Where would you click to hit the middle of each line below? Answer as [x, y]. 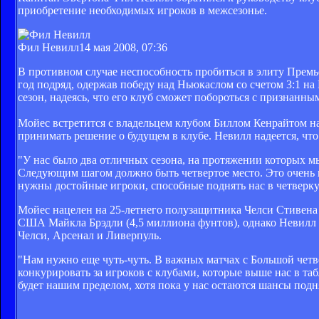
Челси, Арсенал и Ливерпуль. [90, 235]
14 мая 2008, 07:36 [123, 47]
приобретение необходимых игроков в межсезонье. [142, 10]
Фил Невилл [48, 47]
